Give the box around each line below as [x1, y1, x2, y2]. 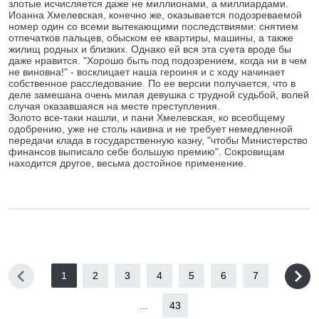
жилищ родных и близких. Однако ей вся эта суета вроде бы [9, 43, 291, 55]
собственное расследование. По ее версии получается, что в [9, 78, 296, 89]
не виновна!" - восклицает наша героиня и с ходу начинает [9, 66, 285, 78]
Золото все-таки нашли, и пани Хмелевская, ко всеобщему [9, 112, 285, 123]
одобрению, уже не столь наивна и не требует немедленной [9, 123, 293, 135]
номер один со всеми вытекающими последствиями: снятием [9, 21, 298, 32]
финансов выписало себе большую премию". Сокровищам [9, 146, 285, 157]
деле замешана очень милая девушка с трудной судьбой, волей [9, 89, 309, 100]
